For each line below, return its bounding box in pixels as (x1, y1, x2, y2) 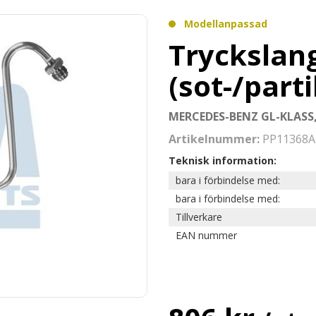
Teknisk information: (169, 154, 276, 167)
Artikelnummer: (169, 131, 262, 147)
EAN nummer (176, 229, 237, 242)
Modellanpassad (184, 17, 267, 30)
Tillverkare (176, 210, 222, 224)
